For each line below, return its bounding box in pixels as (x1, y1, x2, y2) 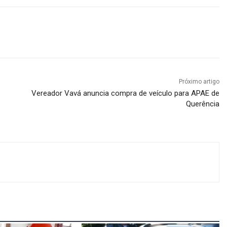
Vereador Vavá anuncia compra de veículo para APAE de (31, 89, 220, 98)
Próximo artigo (179, 78, 220, 86)
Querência (186, 99, 220, 109)
